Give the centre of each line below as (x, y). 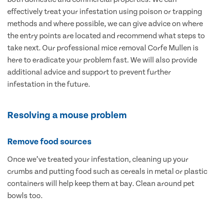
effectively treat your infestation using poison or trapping (105, 12)
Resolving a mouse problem (67, 116)
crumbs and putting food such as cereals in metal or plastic (107, 172)
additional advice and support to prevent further (89, 72)
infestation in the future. (49, 85)
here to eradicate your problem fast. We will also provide (102, 60)
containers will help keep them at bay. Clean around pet (101, 184)
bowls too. (25, 196)
